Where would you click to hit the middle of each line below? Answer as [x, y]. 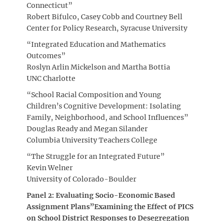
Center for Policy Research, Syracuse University [107, 28]
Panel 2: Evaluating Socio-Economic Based [101, 195]
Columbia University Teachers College [92, 140]
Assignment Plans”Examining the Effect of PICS [110, 206]
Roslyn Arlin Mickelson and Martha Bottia [98, 67]
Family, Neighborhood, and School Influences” [108, 117]
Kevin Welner [50, 167]
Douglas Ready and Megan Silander [87, 129]
